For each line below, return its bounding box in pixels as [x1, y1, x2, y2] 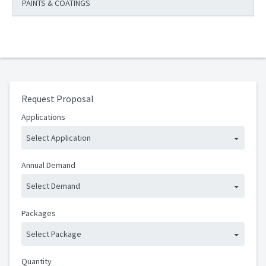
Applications [21, 112, 65, 122]
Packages [21, 208, 56, 218]
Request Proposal [21, 93, 94, 104]
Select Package [26, 228, 81, 239]
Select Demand [26, 180, 80, 191]
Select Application [26, 132, 91, 143]
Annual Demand [21, 160, 75, 170]
